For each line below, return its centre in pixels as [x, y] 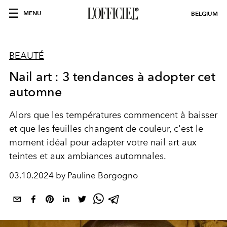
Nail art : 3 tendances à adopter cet [112, 77]
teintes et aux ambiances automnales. [88, 156]
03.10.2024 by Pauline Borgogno [73, 175]
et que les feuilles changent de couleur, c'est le [106, 129]
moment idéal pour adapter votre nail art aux [103, 142]
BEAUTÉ [27, 56]
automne [36, 92]
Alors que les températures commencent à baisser [113, 115]
